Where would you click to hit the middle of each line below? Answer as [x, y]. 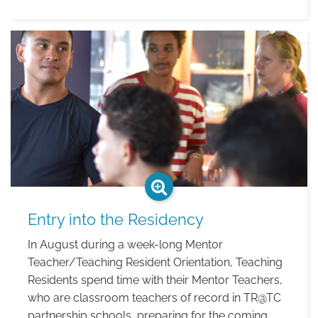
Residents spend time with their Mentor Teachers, [155, 280]
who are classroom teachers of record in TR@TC [154, 298]
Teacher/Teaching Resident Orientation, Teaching [155, 262]
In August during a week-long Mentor [125, 245]
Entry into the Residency [116, 219]
